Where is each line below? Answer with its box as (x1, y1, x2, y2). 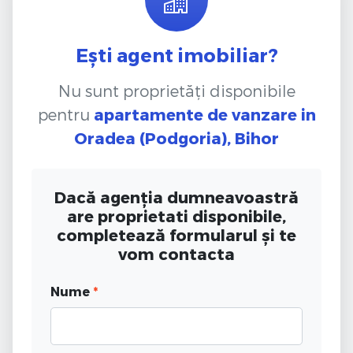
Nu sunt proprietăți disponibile (58, 80, 295, 100)
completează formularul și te (57, 225, 296, 244)
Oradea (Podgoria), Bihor (74, 128, 279, 147)
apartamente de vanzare (93, 104, 297, 124)
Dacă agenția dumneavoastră (54, 187, 299, 206)
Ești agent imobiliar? (75, 43, 278, 66)
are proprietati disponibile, (67, 206, 286, 225)
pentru (37, 104, 94, 124)
